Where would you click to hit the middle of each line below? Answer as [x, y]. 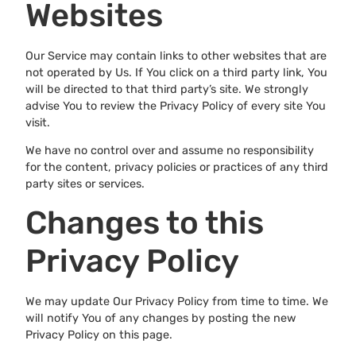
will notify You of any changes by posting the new [161, 318]
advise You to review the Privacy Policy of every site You [176, 106]
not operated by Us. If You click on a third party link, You [176, 73]
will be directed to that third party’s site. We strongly [167, 90]
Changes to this [145, 222]
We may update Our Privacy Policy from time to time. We [177, 301]
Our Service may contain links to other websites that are [176, 56]
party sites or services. [85, 184]
